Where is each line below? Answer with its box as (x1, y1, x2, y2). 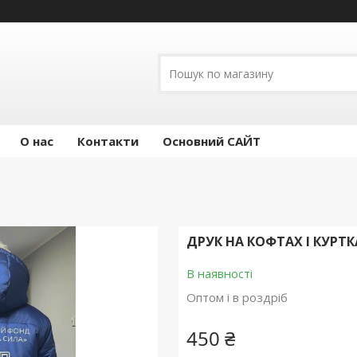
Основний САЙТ (163, 133, 261, 150)
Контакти (77, 133, 139, 150)
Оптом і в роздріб (186, 289, 288, 306)
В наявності (186, 265, 253, 282)
